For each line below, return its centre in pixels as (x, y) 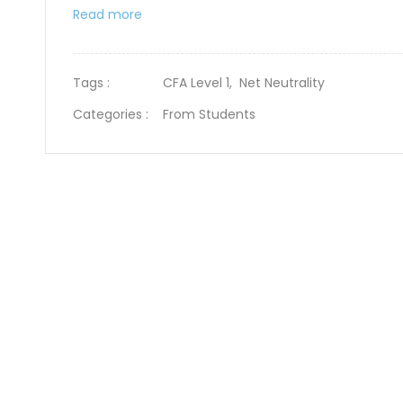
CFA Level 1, (201, 83)
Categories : (111, 114)
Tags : (91, 83)
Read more (107, 14)
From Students (209, 114)
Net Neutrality (282, 83)
